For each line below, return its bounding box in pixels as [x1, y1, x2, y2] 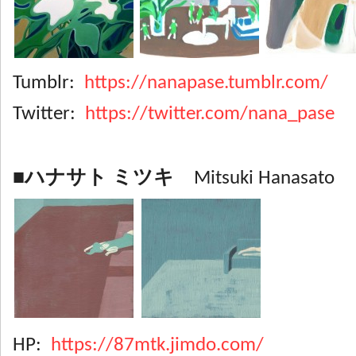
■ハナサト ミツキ [13, 168, 174, 188]
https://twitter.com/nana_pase [85, 104, 335, 124]
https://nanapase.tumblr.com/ [84, 73, 328, 93]
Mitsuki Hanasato [174, 168, 335, 188]
